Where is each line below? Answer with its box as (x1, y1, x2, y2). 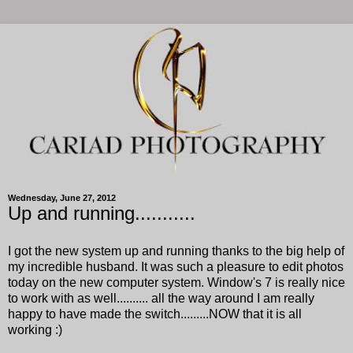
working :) (8, 322, 62, 336)
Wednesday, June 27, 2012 (8, 192, 116, 203)
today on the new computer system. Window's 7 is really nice (8, 275, 345, 289)
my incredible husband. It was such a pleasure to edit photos (8, 259, 344, 273)
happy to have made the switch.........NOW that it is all (8, 307, 302, 321)
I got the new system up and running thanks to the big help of (8, 243, 344, 258)
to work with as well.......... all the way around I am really (8, 291, 314, 305)
